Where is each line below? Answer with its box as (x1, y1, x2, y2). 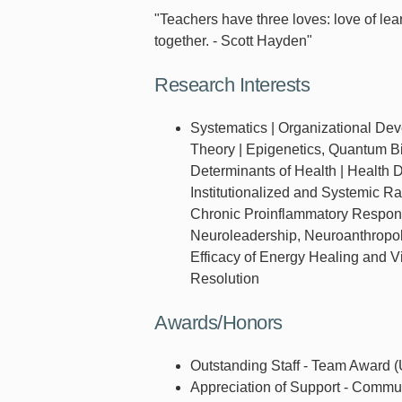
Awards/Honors (154, 311, 283, 335)
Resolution (190, 271, 259, 287)
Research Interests (154, 74, 310, 97)
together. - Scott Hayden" (154, 33, 312, 49)
